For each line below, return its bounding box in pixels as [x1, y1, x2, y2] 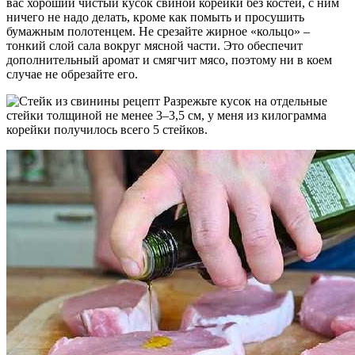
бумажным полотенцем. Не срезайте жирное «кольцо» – [6, 24, 310, 38]
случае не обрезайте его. [6, 67, 138, 81]
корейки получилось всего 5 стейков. [6, 122, 208, 136]
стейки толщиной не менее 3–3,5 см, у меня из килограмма [6, 108, 326, 122]
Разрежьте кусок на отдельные [160, 94, 327, 108]
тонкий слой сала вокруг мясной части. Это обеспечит [6, 38, 303, 52]
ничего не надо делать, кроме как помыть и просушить [6, 10, 304, 24]
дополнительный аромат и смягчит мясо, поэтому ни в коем [6, 52, 332, 67]
